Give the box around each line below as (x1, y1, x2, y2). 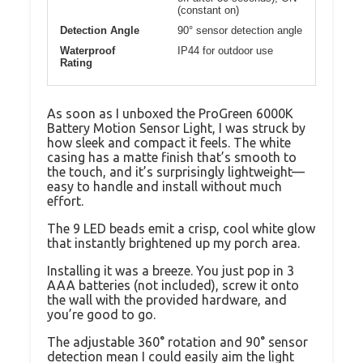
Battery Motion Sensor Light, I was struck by (47, 120, 305, 135)
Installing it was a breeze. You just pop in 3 (47, 263, 294, 278)
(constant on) (177, 3, 239, 16)
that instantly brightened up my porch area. (47, 235, 300, 250)
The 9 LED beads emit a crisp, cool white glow (47, 220, 315, 236)
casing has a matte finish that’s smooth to (47, 149, 297, 164)
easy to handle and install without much (47, 178, 282, 194)
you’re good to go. (47, 306, 156, 322)
